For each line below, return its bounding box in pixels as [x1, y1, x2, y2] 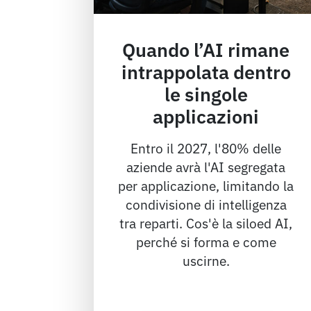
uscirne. [182, 250, 230, 269]
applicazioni [153, 101, 260, 128]
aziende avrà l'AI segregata [126, 156, 286, 176]
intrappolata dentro [121, 57, 291, 84]
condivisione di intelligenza [125, 194, 287, 213]
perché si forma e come [135, 231, 276, 251]
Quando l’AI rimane [122, 35, 290, 62]
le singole [164, 79, 248, 106]
